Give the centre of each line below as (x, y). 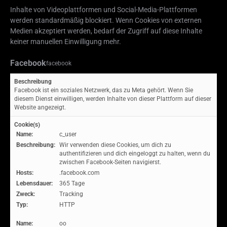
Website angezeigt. (40, 107)
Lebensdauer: (34, 183)
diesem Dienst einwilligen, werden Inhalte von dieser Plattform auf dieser (113, 99)
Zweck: (26, 194)
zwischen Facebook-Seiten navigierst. (110, 162)
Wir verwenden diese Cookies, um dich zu (115, 145)
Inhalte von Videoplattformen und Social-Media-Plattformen (104, 10)
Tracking (71, 194)
